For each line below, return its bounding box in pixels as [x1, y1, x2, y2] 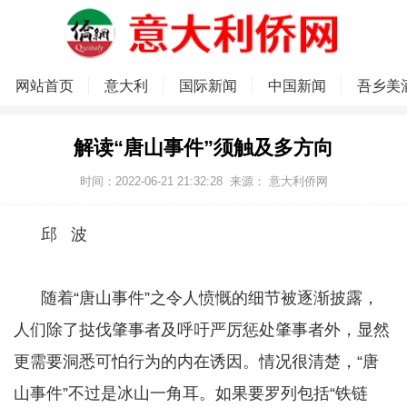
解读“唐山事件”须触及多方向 [74, 136, 333, 160]
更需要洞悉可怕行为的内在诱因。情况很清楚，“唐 [14, 352, 379, 372]
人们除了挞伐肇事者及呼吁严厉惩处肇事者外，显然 [14, 321, 390, 340]
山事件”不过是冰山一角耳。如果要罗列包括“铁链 [14, 384, 368, 403]
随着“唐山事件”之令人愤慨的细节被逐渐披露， [14, 289, 379, 308]
